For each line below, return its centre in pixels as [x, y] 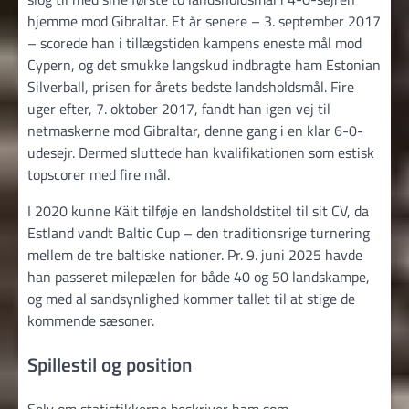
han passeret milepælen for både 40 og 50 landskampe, [199, 277]
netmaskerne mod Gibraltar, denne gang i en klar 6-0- [195, 131]
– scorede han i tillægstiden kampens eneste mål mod [194, 43]
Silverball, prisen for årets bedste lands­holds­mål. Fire [191, 87]
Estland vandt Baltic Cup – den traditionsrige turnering [199, 233]
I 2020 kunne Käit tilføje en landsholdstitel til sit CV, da [198, 211]
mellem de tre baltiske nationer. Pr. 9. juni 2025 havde [195, 255]
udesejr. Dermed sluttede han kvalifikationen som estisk [201, 153]
